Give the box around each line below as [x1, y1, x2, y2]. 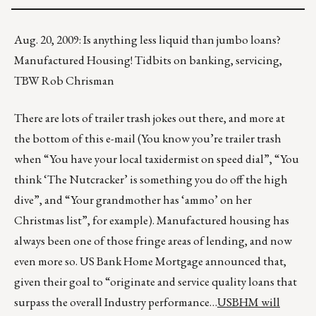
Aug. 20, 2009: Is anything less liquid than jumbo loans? [14, 32, 281, 48]
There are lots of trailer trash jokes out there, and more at [14, 110, 285, 126]
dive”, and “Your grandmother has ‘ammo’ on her [14, 192, 252, 208]
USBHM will [217, 294, 280, 310]
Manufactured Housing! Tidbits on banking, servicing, [14, 52, 282, 68]
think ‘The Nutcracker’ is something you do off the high [14, 171, 288, 188]
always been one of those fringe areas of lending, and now [14, 233, 292, 249]
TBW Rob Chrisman [14, 73, 114, 89]
